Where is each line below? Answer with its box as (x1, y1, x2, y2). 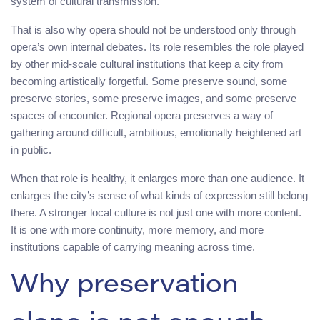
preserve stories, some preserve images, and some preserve (11, 91, 296, 104)
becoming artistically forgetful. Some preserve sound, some (11, 74, 287, 87)
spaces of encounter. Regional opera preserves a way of (11, 109, 273, 121)
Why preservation (11, 273, 239, 299)
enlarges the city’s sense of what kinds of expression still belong (11, 189, 308, 201)
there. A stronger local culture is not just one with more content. (11, 206, 301, 219)
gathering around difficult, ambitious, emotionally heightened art (11, 126, 301, 139)
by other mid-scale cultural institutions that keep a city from (11, 57, 284, 70)
